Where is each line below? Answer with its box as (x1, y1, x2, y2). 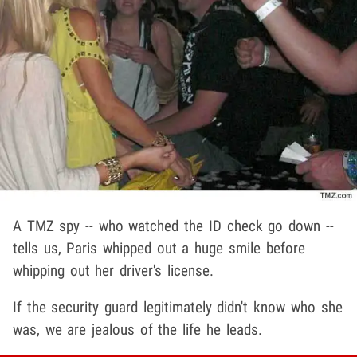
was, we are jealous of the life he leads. (13, 320, 262, 339)
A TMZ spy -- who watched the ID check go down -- (13, 216, 334, 235)
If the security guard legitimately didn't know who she (13, 297, 343, 316)
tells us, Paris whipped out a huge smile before (13, 238, 305, 257)
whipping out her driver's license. (13, 261, 214, 280)
